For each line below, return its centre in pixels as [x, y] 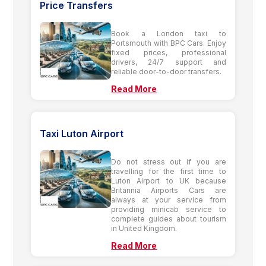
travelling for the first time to [169, 171]
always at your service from [169, 199]
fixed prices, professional [169, 52]
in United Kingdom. [144, 228]
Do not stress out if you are [169, 161]
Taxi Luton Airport [82, 133]
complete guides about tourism [169, 218]
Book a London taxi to [169, 33]
